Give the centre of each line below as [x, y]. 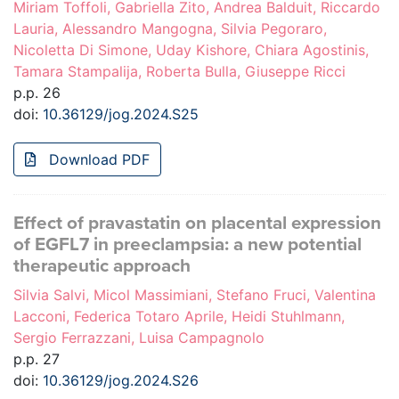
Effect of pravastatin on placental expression [197, 224]
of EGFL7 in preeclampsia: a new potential [187, 245]
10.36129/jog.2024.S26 [121, 381]
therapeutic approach [102, 266]
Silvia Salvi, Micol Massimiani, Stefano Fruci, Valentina [195, 295]
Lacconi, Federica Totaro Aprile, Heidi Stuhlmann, [179, 317]
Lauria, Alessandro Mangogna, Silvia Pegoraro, [170, 29]
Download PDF [97, 160]
